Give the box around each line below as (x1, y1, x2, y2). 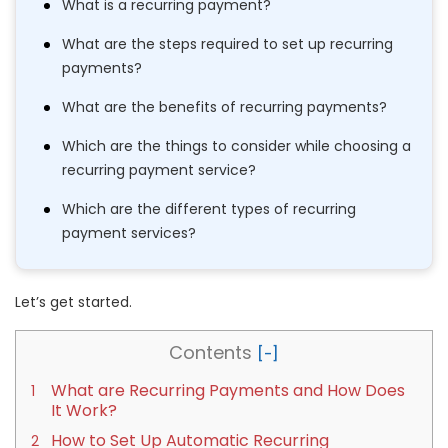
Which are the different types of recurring (62, 198, 356, 219)
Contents (169, 339, 252, 365)
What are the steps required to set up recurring (62, 33, 393, 54)
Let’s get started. (15, 291, 132, 312)
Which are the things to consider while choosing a (62, 135, 411, 156)
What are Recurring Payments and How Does (51, 378, 405, 402)
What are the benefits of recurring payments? (62, 96, 387, 117)
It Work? (51, 398, 117, 422)
